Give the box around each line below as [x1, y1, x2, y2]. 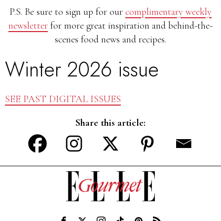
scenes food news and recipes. [55, 34, 166, 45]
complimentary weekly [125, 6, 212, 18]
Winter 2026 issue [5, 55, 159, 84]
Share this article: [75, 117, 146, 129]
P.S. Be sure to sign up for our [9, 6, 125, 18]
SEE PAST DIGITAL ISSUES [5, 93, 121, 105]
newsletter [8, 20, 48, 32]
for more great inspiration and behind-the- [48, 20, 213, 32]
